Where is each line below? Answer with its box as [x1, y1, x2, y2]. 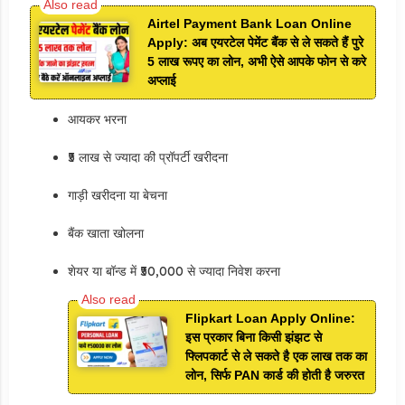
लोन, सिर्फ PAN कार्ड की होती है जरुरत [184, 367, 364, 382]
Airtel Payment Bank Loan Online [146, 15, 352, 31]
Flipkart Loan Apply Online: [184, 310, 355, 325]
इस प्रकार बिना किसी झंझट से [184, 329, 322, 344]
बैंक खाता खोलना [67, 224, 144, 241]
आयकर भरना [67, 110, 127, 127]
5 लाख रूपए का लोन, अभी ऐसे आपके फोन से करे [146, 53, 366, 69]
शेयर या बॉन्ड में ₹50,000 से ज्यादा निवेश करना [67, 262, 280, 279]
